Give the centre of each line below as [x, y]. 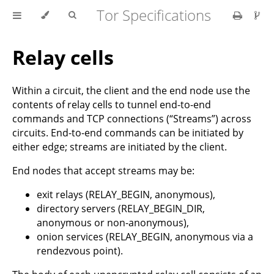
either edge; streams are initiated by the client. [120, 146]
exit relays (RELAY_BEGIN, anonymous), [126, 194]
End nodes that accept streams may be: [103, 170]
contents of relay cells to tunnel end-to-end [112, 104]
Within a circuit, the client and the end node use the [131, 90]
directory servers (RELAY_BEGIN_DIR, [121, 208]
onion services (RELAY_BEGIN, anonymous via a [145, 236]
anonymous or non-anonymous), [113, 222]
